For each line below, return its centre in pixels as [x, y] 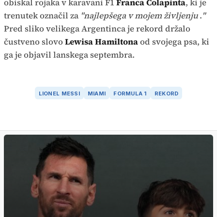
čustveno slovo [34, 42]
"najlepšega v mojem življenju [139, 16]
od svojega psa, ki [175, 42]
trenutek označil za [42, 16]
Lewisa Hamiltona [102, 42]
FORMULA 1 [130, 93]
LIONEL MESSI [59, 93]
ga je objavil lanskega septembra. [69, 55]
